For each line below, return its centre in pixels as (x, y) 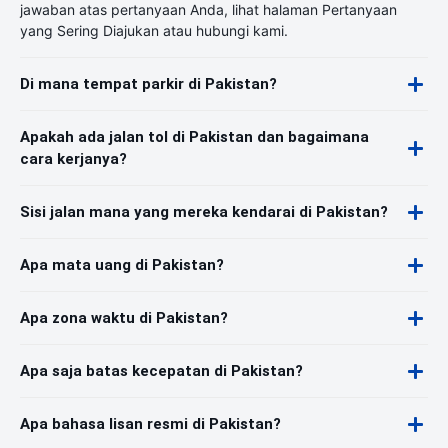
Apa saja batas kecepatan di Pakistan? (161, 371)
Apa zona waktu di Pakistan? (124, 318)
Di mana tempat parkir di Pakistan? (148, 84)
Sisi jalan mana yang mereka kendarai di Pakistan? (204, 212)
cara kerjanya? (73, 159)
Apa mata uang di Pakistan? (122, 265)
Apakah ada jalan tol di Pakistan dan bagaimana (194, 137)
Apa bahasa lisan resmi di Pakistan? (150, 424)
